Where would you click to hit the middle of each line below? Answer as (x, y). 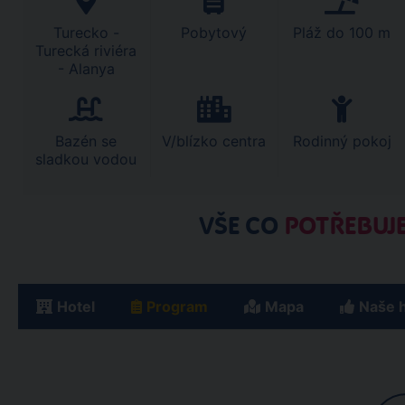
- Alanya (86, 69)
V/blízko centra (214, 141)
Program (177, 306)
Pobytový (214, 33)
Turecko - (86, 33)
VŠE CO (241, 226)
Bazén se (86, 141)
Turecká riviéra (86, 51)
